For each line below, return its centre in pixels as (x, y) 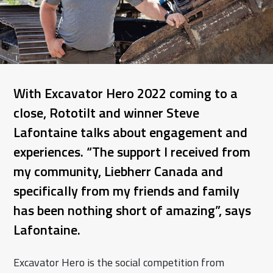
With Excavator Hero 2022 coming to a (126, 94)
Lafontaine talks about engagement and (131, 133)
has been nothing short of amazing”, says (133, 211)
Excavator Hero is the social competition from (119, 263)
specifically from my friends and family (127, 191)
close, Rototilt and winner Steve (107, 113)
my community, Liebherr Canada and (119, 172)
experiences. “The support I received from (132, 152)
